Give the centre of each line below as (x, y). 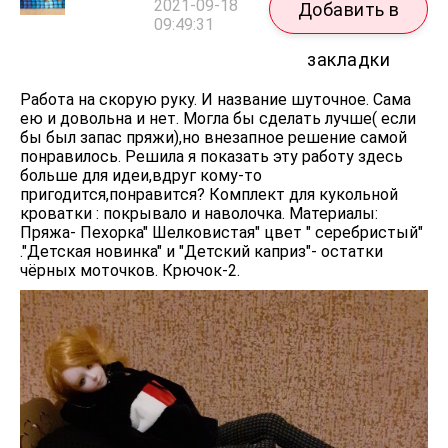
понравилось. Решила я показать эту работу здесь (211, 157)
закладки (349, 60)
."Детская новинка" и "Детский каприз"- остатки (201, 252)
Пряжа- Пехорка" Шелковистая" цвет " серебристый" (221, 233)
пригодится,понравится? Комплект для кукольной (209, 195)
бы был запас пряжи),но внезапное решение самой (213, 138)
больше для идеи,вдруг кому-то (141, 176)
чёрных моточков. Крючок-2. (130, 271)
